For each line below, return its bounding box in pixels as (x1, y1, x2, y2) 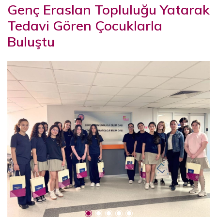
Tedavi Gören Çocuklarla (7, 17, 162, 34)
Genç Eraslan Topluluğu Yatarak (7, 1, 210, 18)
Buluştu (7, 33, 55, 50)
